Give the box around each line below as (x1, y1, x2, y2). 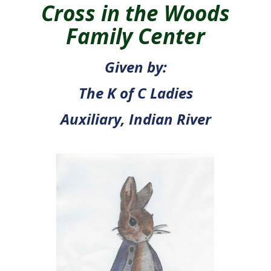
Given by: (104, 56, 167, 77)
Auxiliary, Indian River (60, 108, 211, 129)
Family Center (66, 21, 205, 50)
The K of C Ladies (78, 82, 193, 103)
